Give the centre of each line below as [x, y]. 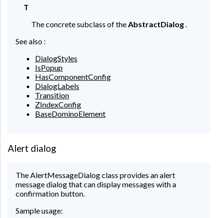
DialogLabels [57, 86]
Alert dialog [32, 148]
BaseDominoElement [70, 113]
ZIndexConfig [58, 104]
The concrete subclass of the [80, 24]
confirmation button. [50, 194]
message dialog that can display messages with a [96, 184]
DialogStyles [56, 58]
